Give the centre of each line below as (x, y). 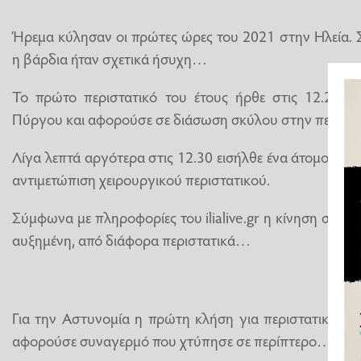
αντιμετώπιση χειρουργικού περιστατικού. (141, 179)
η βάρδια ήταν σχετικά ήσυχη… (110, 58)
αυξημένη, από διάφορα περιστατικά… (131, 240)
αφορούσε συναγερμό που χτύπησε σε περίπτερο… (172, 340)
